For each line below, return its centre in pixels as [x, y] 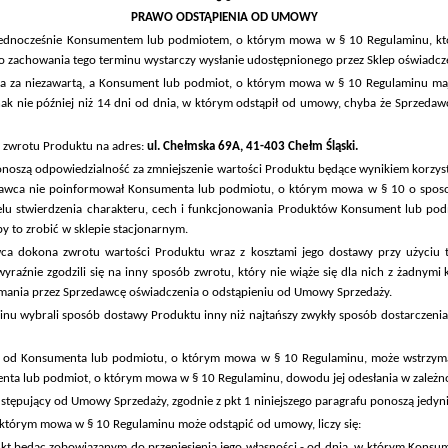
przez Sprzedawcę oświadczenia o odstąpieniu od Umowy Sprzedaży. [212, 293]
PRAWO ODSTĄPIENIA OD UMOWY [224, 18]
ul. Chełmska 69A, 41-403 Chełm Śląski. [252, 147]
